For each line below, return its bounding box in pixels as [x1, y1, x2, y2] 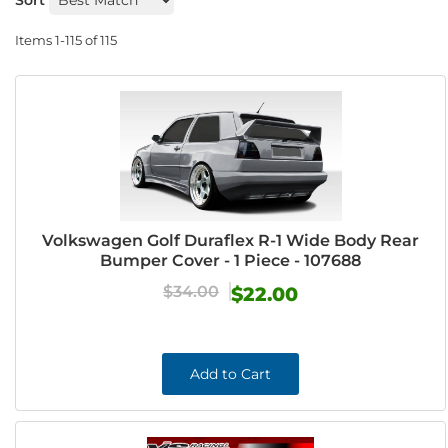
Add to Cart [190, 365, 272, 383]
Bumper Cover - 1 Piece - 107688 [100, 251, 362, 270]
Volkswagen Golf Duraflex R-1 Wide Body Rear [42, 231, 420, 250]
